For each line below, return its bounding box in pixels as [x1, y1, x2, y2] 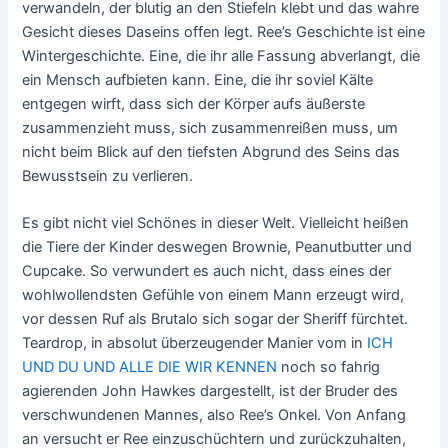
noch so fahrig [277, 358, 381, 377]
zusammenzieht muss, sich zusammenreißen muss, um [22, 118, 399, 137]
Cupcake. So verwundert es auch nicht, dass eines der [22, 262, 392, 281]
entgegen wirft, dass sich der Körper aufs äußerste [22, 94, 366, 113]
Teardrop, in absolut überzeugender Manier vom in [22, 334, 368, 353]
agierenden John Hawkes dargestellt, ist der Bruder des [22, 382, 399, 401]
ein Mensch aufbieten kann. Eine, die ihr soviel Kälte [22, 70, 374, 89]
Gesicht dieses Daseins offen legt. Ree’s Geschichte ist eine [22, 22, 426, 41]
